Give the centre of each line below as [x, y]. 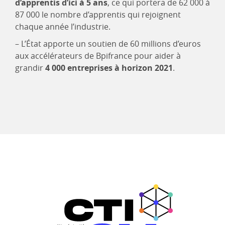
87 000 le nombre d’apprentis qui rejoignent [98, 15]
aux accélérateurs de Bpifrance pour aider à [98, 56]
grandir [30, 68]
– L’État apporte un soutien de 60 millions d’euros [108, 44]
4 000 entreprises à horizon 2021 [109, 68]
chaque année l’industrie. [63, 27]
